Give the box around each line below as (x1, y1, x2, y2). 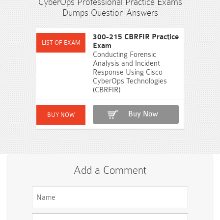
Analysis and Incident (93, 59, 160, 68)
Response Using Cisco (93, 68, 163, 77)
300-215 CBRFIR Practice (93, 33, 179, 41)
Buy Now (128, 110, 158, 118)
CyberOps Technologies (93, 77, 167, 85)
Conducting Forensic (93, 51, 156, 59)
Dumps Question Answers (62, 7, 158, 18)
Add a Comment (74, 164, 146, 176)
